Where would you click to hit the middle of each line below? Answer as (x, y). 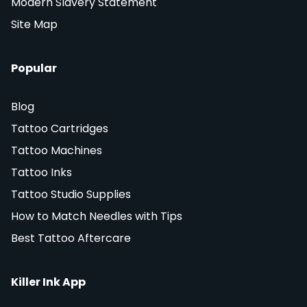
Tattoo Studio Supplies (71, 195)
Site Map (34, 25)
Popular (34, 69)
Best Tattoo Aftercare (71, 238)
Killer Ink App (48, 282)
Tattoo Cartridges (60, 129)
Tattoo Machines (57, 151)
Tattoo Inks (41, 173)
